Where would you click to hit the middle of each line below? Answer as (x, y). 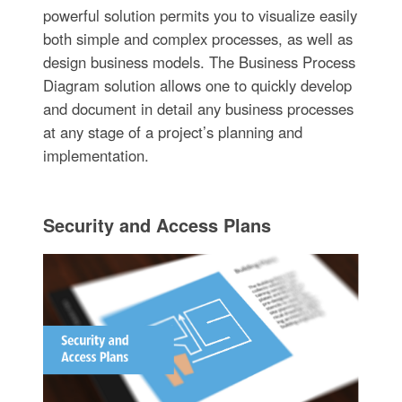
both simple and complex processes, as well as (197, 38)
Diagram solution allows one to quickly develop (197, 85)
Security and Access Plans (157, 224)
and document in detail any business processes (198, 108)
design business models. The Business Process (199, 61)
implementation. (96, 155)
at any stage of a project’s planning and (172, 131)
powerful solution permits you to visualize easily (200, 15)
